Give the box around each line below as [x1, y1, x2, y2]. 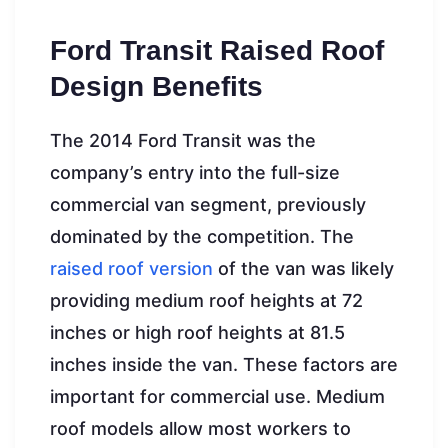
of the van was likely [213, 258, 394, 280]
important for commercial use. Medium [50, 386, 385, 408]
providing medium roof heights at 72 [50, 290, 363, 312]
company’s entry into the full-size [50, 162, 340, 184]
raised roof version [50, 258, 213, 280]
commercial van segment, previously [50, 194, 366, 216]
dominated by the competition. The [50, 226, 354, 248]
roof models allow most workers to [50, 418, 351, 440]
